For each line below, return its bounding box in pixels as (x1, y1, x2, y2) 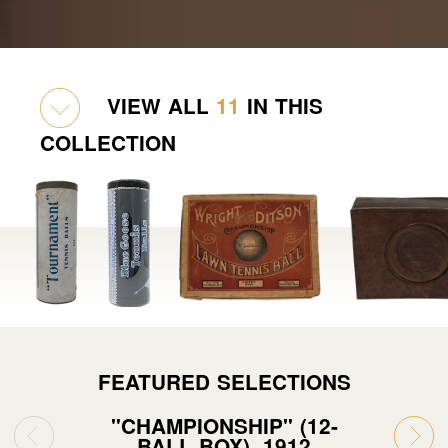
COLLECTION (40, 127, 176, 157)
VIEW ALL (100, 90, 216, 120)
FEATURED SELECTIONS (97, 366, 351, 396)
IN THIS (240, 90, 323, 120)
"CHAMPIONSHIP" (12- (110, 410, 338, 440)
